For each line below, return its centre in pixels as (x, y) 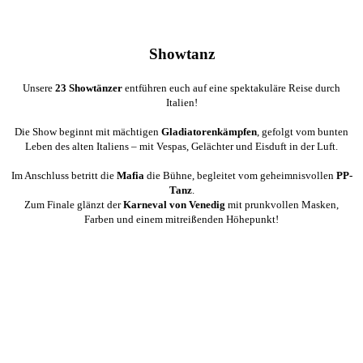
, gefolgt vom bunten (303, 132)
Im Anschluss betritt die (64, 176)
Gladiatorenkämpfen (209, 132)
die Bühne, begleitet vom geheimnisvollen (240, 176)
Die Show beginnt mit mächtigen (88, 132)
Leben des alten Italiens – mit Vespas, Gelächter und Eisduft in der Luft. (181, 147)
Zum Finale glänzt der (74, 205)
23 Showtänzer (89, 88)
